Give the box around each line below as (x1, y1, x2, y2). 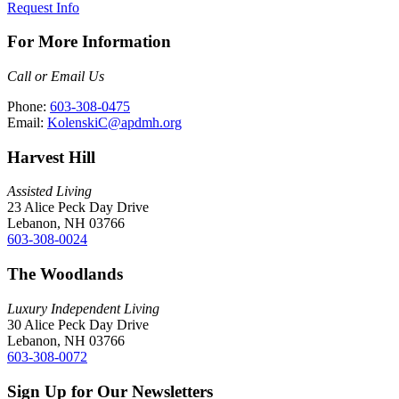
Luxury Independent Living (7, 300, 159, 316)
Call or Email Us (7, 69, 104, 85)
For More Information (7, 32, 171, 52)
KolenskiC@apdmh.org (47, 115, 182, 131)
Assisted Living (7, 183, 92, 199)
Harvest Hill (7, 147, 95, 167)
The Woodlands (7, 265, 123, 284)
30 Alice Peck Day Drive (7, 316, 149, 332)
